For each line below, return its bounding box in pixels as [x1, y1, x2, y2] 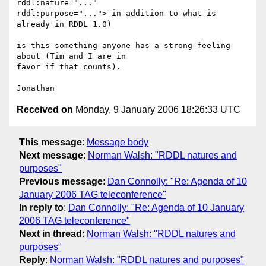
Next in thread [19, 228, 82, 239]
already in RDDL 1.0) [17, 20, 112, 29]
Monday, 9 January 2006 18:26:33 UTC [73, 104, 240, 115]
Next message [19, 150, 83, 160]
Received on [17, 104, 73, 115]
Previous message [19, 176, 103, 186]
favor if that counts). [17, 62, 121, 72]
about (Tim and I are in [17, 52, 135, 61]
